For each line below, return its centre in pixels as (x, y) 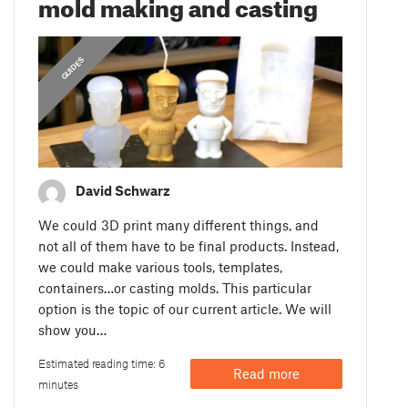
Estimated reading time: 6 (102, 363)
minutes (58, 384)
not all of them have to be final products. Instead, (189, 245)
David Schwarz (123, 191)
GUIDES (73, 69)
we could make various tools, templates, (161, 266)
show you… (73, 329)
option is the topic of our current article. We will (185, 308)
